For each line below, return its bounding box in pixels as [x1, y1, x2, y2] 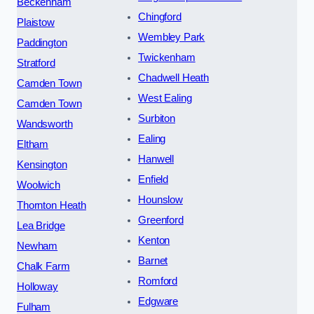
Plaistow [17, 16, 55, 28]
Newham [17, 240, 58, 252]
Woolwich [17, 179, 60, 191]
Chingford [138, 11, 182, 22]
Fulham [17, 301, 51, 313]
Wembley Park [138, 31, 205, 43]
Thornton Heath [17, 199, 86, 211]
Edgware [138, 295, 179, 307]
